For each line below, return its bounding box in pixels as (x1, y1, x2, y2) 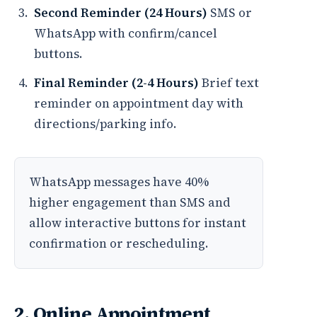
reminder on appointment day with (34, 95, 243, 112)
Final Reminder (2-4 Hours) (34, 74, 199, 91)
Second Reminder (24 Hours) (34, 4, 207, 21)
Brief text (199, 74, 259, 91)
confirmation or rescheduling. (29, 235, 209, 252)
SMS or (207, 4, 252, 21)
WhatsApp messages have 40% (29, 173, 209, 190)
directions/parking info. (34, 115, 177, 132)
